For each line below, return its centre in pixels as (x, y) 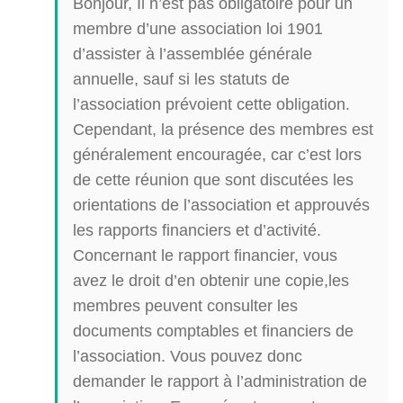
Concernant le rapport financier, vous (205, 255)
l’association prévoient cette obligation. (211, 103)
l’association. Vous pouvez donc (188, 355)
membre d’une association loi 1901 (198, 28)
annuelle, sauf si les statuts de (181, 78)
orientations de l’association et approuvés (221, 204)
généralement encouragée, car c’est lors (217, 154)
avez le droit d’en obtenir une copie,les (211, 280)
